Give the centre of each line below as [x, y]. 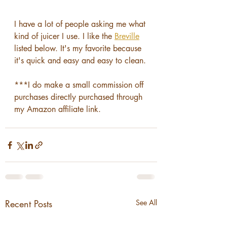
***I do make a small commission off [80, 85]
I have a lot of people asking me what [81, 24]
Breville [127, 36]
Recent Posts [29, 204]
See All [146, 202]
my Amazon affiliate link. [58, 109]
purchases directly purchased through [80, 97]
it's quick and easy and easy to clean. [80, 61]
